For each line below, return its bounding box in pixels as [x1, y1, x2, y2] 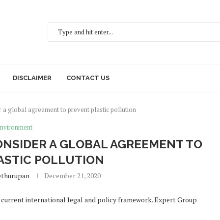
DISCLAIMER [13, 74, 52, 82]
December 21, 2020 [44, 171, 101, 180]
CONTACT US [66, 74, 110, 82]
